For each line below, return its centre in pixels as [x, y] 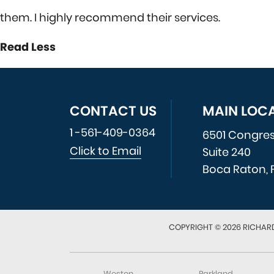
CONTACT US [113, 111]
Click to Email [106, 150]
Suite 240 [226, 152]
